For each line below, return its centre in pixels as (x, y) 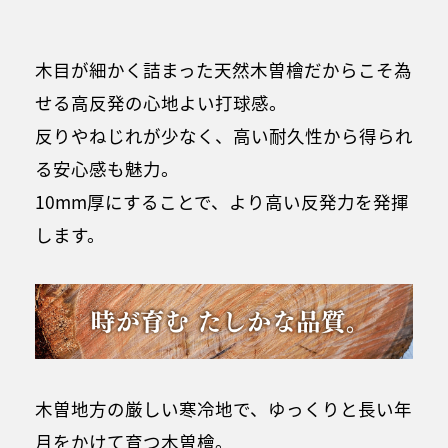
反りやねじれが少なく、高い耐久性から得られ (224, 135)
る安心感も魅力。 (107, 168)
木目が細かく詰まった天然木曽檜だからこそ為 (223, 69)
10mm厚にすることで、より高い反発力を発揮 (222, 201)
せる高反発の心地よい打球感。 (161, 102)
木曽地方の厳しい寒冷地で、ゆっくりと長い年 (223, 408)
